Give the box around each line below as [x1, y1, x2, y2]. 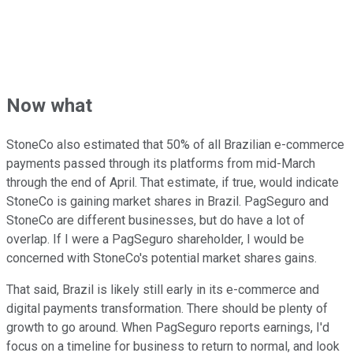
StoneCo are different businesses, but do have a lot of [6, 213, 305, 229]
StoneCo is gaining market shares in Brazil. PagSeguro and [6, 194, 329, 210]
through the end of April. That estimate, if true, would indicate [6, 175, 339, 191]
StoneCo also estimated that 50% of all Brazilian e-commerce [6, 137, 344, 153]
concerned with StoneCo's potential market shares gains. [6, 251, 317, 266]
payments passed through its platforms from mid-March [6, 156, 315, 172]
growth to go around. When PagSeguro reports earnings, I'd [6, 320, 329, 336]
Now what [6, 95, 92, 117]
